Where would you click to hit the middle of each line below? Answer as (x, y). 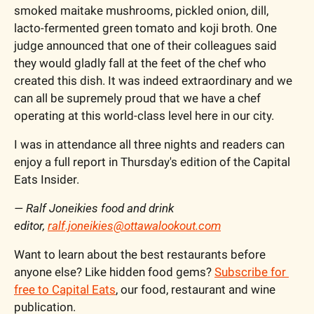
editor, (31, 225)
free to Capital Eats (65, 289)
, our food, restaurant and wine (196, 289)
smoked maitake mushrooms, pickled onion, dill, (141, 10)
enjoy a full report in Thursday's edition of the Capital (152, 162)
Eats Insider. (48, 179)
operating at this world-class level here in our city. (145, 115)
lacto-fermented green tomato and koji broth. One (145, 28)
